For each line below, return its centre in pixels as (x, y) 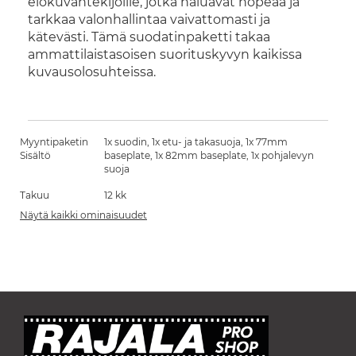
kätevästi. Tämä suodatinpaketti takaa (149, 37)
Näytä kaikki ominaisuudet (83, 215)
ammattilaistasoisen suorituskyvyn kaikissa (165, 54)
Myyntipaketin (54, 142)
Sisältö (35, 155)
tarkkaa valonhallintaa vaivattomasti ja (149, 19)
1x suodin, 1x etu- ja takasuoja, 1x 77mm (196, 142)
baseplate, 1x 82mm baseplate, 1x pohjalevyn (209, 155)
